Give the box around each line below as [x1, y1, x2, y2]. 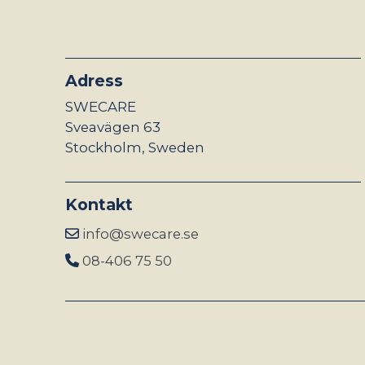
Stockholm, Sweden [65, 139, 204, 156]
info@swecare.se [81, 225, 199, 242]
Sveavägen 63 [65, 118, 161, 135]
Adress [65, 70, 123, 90]
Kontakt [65, 194, 133, 214]
